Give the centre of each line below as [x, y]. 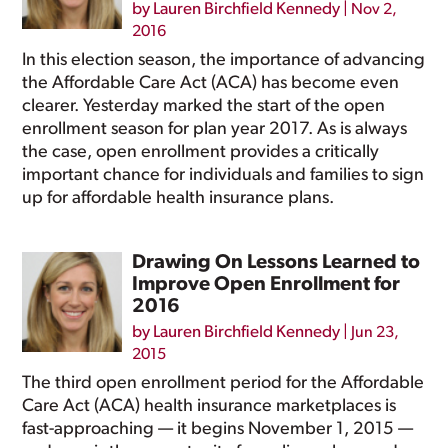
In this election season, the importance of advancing [224, 60]
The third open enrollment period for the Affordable [223, 383]
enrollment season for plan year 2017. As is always [215, 129]
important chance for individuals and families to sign [223, 175]
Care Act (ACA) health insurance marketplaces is [209, 406]
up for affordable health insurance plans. [178, 198]
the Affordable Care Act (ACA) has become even [211, 83]
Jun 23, [375, 333]
